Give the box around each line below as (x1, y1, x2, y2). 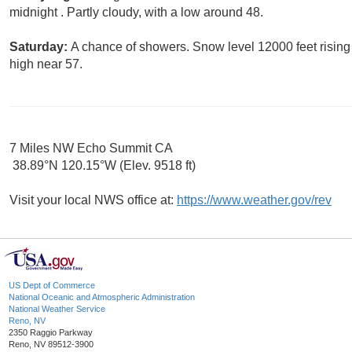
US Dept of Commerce (9, 280, 95, 291)
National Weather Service (9, 304, 105, 314)
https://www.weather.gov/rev (177, 193, 332, 207)
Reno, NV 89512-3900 (9, 339, 93, 350)
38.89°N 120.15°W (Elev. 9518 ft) (9, 159, 196, 173)
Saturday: (9, 40, 71, 54)
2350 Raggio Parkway (9, 328, 93, 338)
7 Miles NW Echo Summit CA (9, 141, 173, 156)
